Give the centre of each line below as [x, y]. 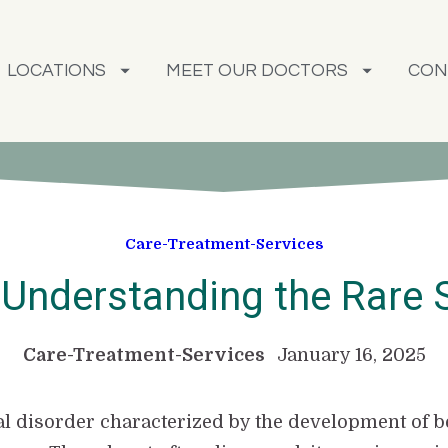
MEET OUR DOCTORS [256, 71]
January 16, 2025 [351, 355]
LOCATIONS [57, 71]
